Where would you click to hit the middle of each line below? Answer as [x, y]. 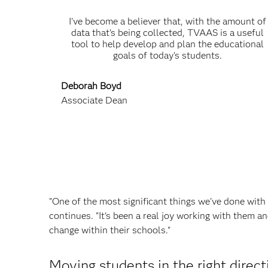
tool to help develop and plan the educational [167, 44]
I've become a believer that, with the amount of [167, 21]
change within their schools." [110, 230]
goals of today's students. [167, 55]
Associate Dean [94, 100]
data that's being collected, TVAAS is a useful [167, 33]
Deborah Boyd [91, 86]
